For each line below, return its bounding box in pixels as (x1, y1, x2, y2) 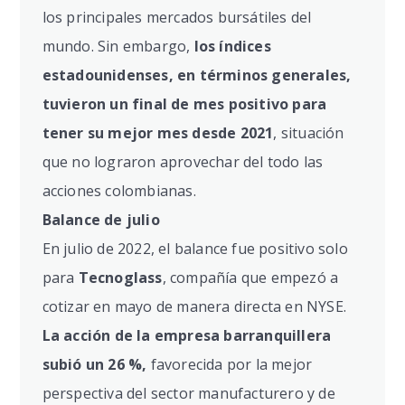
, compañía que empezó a (162, 268, 339, 288)
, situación (273, 123, 344, 144)
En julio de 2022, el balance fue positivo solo (42, 239, 348, 259)
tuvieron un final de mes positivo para (42, 94, 327, 115)
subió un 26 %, (42, 354, 147, 375)
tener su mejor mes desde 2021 (42, 123, 274, 144)
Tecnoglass (78, 268, 163, 288)
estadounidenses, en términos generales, (42, 65, 352, 86)
